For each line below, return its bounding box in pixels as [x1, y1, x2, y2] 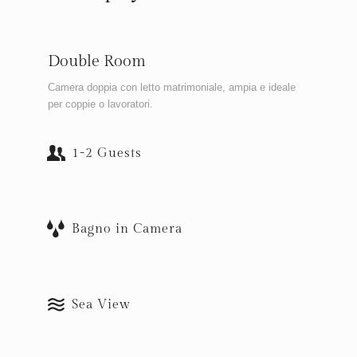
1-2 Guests [72, 145, 142, 161]
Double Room [48, 51, 146, 71]
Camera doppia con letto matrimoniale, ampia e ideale [48, 80, 296, 93]
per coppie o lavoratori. [48, 97, 153, 110]
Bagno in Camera [72, 221, 182, 237]
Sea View [72, 296, 131, 312]
